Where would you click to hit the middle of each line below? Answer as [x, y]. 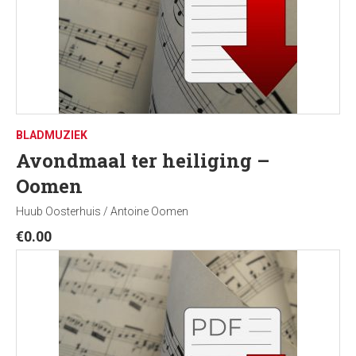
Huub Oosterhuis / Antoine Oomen [102, 211]
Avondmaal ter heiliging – [143, 161]
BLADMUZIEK [52, 135]
